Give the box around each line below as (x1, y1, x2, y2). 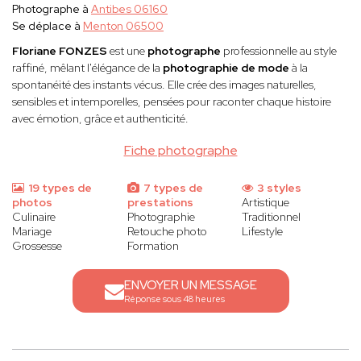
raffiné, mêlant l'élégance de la (12, 60, 160, 76)
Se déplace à (12, 19, 83, 34)
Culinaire (12, 210, 56, 225)
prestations (127, 195, 193, 210)
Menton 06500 (83, 19, 164, 34)
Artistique (242, 195, 290, 210)
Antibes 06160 (91, 2, 168, 17)
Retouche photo (127, 224, 207, 239)
